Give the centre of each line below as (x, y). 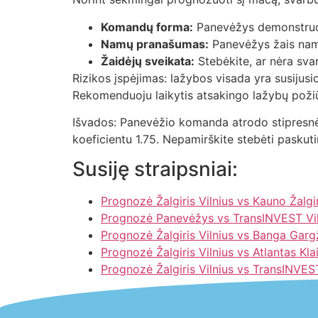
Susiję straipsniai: (155, 169)
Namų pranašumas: (155, 44)
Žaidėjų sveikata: (148, 61)
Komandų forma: (147, 27)
